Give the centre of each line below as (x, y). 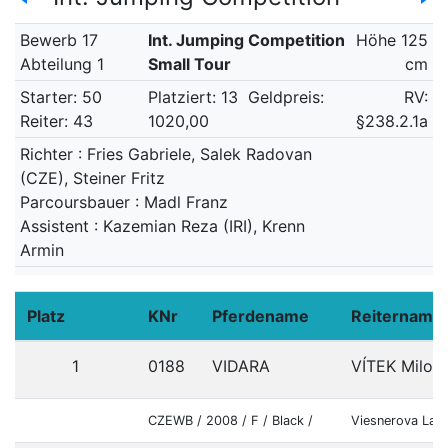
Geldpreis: (285, 97)
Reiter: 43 (56, 121)
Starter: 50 (60, 97)
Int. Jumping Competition (246, 40)
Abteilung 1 (61, 64)
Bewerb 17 (58, 40)
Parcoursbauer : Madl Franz (123, 202)
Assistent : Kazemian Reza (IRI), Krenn (162, 226)
